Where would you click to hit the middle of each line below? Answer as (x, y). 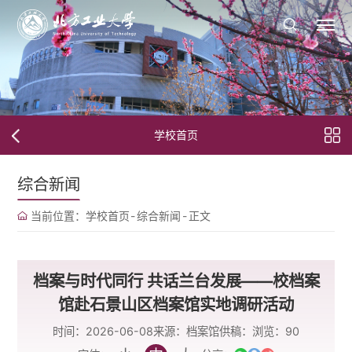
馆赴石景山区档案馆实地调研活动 (176, 304)
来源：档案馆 (186, 331)
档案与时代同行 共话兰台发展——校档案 (176, 281)
